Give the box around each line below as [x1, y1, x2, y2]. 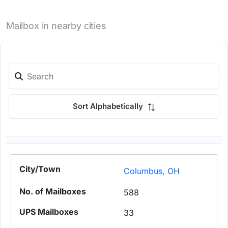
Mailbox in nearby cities [6, 20, 106, 32]
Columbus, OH [124, 166, 180, 177]
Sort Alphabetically [73, 101, 145, 111]
